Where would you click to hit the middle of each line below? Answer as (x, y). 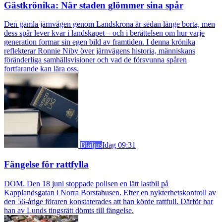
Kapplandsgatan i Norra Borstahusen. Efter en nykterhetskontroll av (110, 192)
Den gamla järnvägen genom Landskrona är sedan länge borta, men (110, 24)
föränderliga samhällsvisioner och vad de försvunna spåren (95, 60)
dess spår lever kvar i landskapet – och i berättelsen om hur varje (104, 33)
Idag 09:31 (119, 145)
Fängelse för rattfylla (46, 164)
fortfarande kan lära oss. (41, 69)
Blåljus (91, 145)
